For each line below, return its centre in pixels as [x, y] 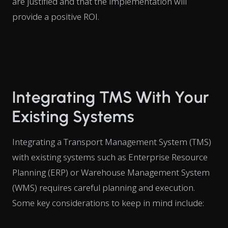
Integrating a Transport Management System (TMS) [112, 141]
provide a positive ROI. [56, 16]
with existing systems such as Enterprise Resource [110, 157]
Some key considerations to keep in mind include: [108, 203]
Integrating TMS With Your [111, 97]
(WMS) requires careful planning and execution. [104, 187]
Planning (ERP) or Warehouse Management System [111, 172]
